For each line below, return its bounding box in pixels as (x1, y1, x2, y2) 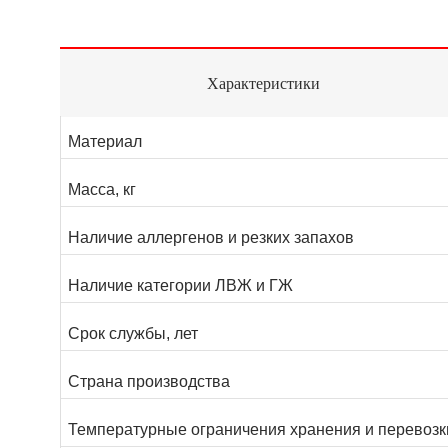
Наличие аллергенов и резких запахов (68, 229, 354, 247)
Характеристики (207, 75, 321, 93)
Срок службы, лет (68, 325, 198, 343)
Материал (68, 133, 142, 151)
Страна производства (68, 373, 230, 391)
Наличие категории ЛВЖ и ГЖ (68, 277, 293, 295)
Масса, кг (68, 181, 136, 199)
